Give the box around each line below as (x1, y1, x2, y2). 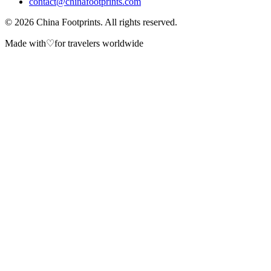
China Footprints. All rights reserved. (34, 17, 177, 28)
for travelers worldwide (54, 38, 143, 49)
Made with (5, 38, 46, 49)
